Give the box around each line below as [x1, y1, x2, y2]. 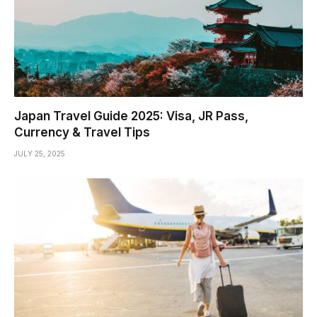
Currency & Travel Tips [14, 125, 150, 139]
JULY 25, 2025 [14, 149, 65, 158]
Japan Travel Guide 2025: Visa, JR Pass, [14, 108, 248, 123]
